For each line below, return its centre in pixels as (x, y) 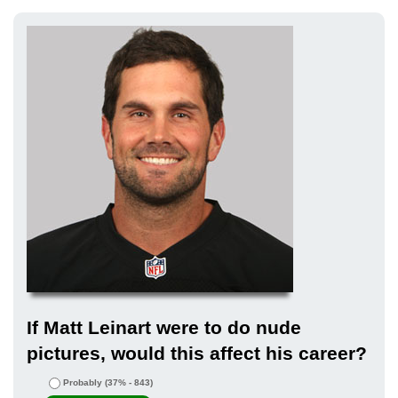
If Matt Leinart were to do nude (164, 328)
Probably (83, 383)
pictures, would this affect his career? (197, 354)
